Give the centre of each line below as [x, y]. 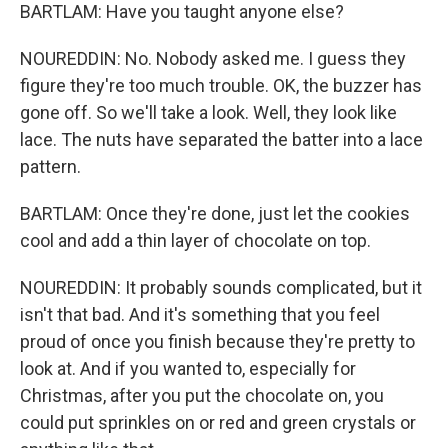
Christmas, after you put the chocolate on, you [202, 395]
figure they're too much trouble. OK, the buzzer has [221, 85]
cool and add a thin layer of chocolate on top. [195, 240]
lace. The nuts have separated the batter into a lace [221, 139]
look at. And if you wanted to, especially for [188, 368]
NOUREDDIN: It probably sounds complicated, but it [221, 287]
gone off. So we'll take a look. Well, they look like [208, 112]
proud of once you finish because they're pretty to [217, 341]
